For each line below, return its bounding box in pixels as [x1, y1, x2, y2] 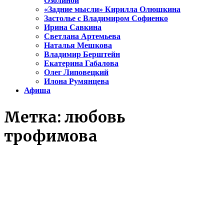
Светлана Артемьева [44, 32, 120, 41]
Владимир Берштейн [44, 50, 120, 59]
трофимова [4, 126, 97, 146]
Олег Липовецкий [44, 68, 108, 77]
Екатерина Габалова [44, 59, 118, 68]
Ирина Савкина [44, 23, 101, 32]
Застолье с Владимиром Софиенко [44, 14, 168, 23]
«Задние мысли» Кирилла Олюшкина [44, 5, 180, 14]
